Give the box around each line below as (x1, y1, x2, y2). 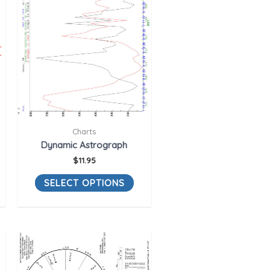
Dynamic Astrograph (41, 139, 128, 151)
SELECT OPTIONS (43, 177, 125, 189)
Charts (72, 126, 96, 136)
